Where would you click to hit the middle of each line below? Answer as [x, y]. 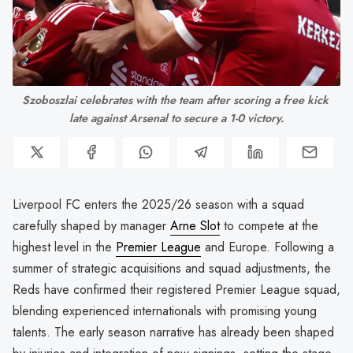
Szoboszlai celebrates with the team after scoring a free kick [175, 100]
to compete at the [269, 225]
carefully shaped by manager [91, 225]
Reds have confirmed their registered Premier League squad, [176, 289]
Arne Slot [195, 225]
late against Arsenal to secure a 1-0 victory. [176, 118]
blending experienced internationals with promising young [165, 310]
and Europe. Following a [268, 247]
